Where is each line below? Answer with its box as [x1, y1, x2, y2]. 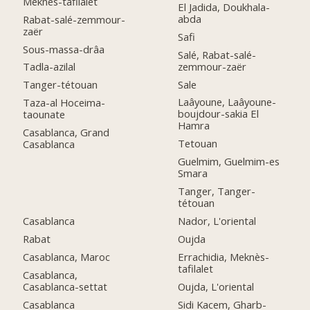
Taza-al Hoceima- [23, 95, 106, 110]
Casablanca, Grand [23, 125, 110, 140]
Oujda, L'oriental [178, 279, 255, 293]
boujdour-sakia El [178, 107, 259, 121]
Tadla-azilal [23, 60, 76, 74]
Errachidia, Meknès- [178, 249, 270, 264]
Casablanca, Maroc [23, 249, 111, 264]
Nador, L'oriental [178, 214, 257, 228]
